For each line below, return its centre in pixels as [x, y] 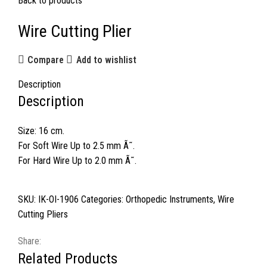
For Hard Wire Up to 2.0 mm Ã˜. [77, 161]
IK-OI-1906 [60, 200]
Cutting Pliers [43, 215]
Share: [30, 241]
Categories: [102, 200]
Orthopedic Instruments [170, 200]
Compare [46, 60]
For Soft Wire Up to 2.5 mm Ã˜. [76, 146]
